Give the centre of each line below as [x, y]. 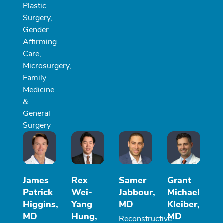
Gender [36, 30]
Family [35, 77]
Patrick [38, 192]
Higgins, [41, 204]
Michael [183, 192]
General [37, 113]
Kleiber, [183, 204]
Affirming [40, 42]
